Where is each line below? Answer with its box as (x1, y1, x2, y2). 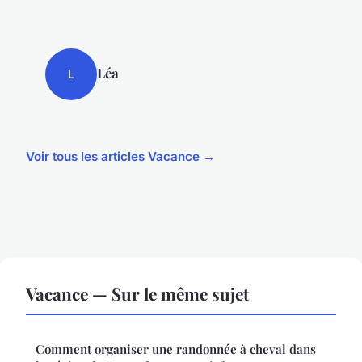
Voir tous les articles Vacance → (26, 149, 215, 165)
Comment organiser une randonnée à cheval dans (36, 341, 316, 358)
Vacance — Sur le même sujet (26, 282, 249, 305)
